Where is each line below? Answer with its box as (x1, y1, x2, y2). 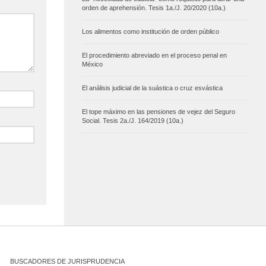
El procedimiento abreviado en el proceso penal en (82, 52, 227, 59)
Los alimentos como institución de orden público (82, 28, 219, 36)
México (82, 61, 103, 68)
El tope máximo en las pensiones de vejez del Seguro (82, 108, 235, 116)
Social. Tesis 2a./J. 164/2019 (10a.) (82, 117, 183, 125)
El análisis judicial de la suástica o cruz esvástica (82, 84, 223, 92)
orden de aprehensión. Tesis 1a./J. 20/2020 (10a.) (82, 4, 226, 12)
